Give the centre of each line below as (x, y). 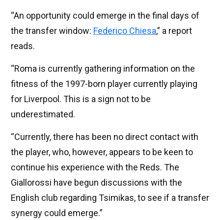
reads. (23, 46)
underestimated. (43, 114)
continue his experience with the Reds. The (95, 167)
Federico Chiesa (125, 31)
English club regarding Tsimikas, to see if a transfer (110, 198)
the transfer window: (52, 31)
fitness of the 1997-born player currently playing (104, 84)
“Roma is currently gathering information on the (103, 69)
